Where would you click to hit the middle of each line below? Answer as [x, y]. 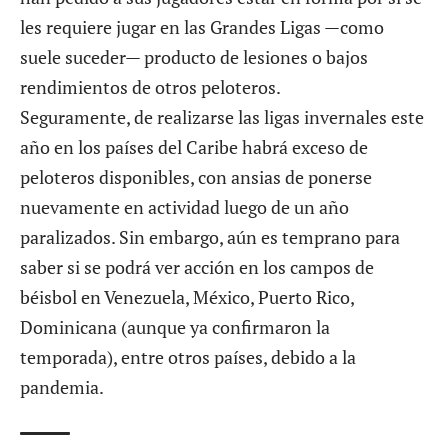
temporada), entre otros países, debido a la [188, 356]
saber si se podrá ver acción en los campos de [197, 266]
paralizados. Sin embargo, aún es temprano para [210, 236]
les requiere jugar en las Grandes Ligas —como [202, 26]
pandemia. [62, 386]
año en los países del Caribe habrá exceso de [194, 146]
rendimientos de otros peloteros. [150, 86]
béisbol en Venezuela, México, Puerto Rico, [187, 296]
